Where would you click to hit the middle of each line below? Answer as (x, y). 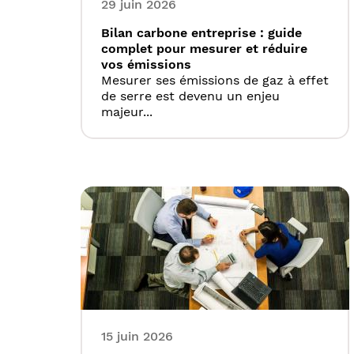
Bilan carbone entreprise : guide (201, 33)
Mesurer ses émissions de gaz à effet (215, 81)
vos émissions (146, 65)
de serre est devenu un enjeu (190, 96)
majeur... (127, 112)
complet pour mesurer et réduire (204, 49)
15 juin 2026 (137, 337)
